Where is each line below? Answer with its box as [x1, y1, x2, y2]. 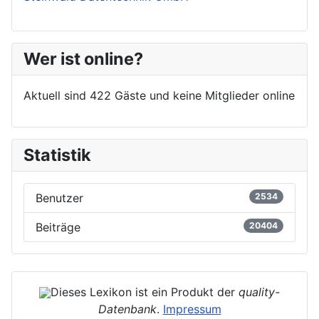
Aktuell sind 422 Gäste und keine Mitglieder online [23, 88, 295, 103]
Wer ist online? [23, 48, 143, 69]
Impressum [162, 301, 221, 316]
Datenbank [98, 301, 157, 316]
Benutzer [36, 190, 83, 205]
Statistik [23, 144, 91, 165]
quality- [239, 284, 280, 299]
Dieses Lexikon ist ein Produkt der [51, 284, 239, 299]
